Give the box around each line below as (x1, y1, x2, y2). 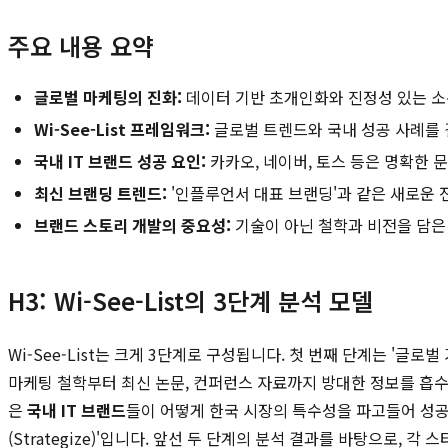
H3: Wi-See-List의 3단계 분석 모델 (8, 282, 373, 318)
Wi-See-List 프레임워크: (34, 116, 210, 141)
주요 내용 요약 (8, 27, 154, 63)
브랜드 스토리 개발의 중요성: (34, 212, 231, 237)
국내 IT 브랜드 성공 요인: (34, 148, 206, 173)
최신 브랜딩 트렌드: (34, 180, 167, 205)
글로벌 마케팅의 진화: (34, 84, 182, 109)
